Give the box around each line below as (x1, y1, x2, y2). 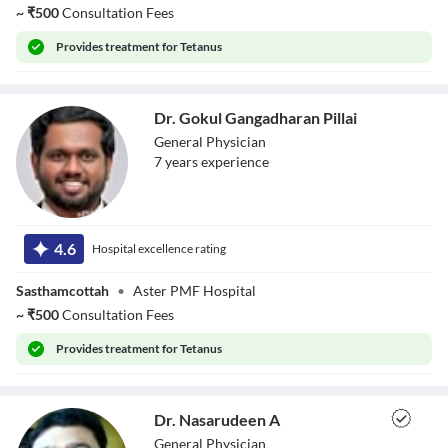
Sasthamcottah (16, 282, 109, 299)
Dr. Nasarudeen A (154, 410, 280, 429)
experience (198, 153, 269, 170)
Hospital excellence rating (92, 241, 226, 256)
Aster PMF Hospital (133, 282, 256, 299)
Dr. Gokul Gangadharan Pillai (154, 108, 357, 127)
